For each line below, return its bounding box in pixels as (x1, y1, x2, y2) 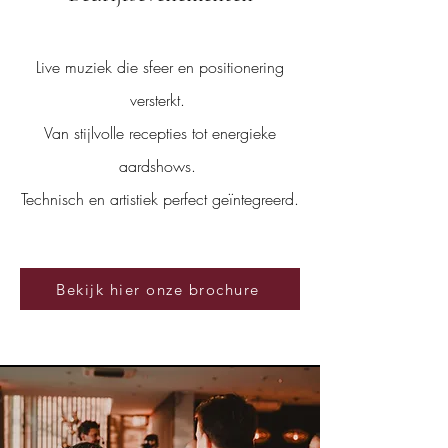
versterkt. (130, 89, 190, 111)
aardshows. (119, 155, 201, 177)
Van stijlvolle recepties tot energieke (44, 122, 276, 144)
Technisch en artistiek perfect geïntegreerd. (21, 188, 299, 210)
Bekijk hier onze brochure (56, 279, 260, 299)
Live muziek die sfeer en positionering (36, 56, 284, 78)
